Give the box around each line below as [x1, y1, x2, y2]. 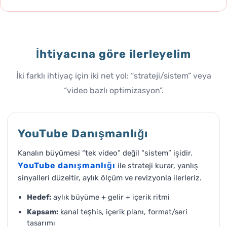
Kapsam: [27, 207, 58, 216]
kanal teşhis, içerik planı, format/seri [58, 207, 187, 216]
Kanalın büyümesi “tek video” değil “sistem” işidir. [18, 148, 193, 158]
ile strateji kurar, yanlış [116, 161, 198, 170]
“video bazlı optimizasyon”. [63, 86, 164, 95]
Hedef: [27, 192, 51, 202]
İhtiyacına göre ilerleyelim [36, 47, 191, 61]
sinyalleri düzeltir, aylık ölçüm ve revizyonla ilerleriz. [18, 173, 202, 182]
